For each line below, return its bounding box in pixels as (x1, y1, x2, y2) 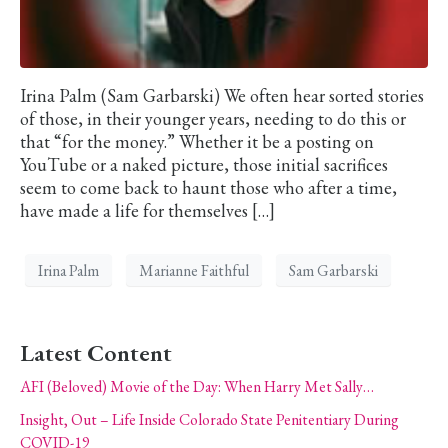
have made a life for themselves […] (20, 199, 275, 223)
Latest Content (20, 337, 172, 369)
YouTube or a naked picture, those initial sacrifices (20, 153, 388, 177)
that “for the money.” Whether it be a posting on (20, 130, 374, 154)
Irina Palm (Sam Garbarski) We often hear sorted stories (20, 84, 424, 108)
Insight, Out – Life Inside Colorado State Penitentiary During (20, 408, 399, 430)
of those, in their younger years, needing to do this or (20, 107, 406, 131)
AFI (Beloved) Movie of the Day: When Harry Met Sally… (20, 376, 374, 398)
